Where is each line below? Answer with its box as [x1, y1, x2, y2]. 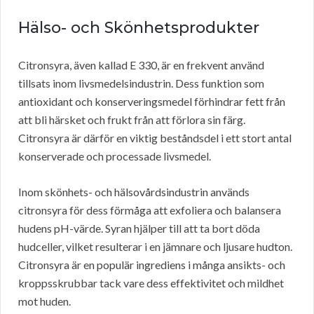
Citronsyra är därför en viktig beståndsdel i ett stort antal [18, 131, 292, 145]
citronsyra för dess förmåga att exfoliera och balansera [18, 203, 281, 217]
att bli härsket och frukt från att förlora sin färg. [18, 113, 245, 127]
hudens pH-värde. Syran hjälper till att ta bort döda [18, 221, 260, 235]
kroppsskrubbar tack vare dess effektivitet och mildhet [18, 276, 284, 290]
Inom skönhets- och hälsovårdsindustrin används [18, 185, 250, 199]
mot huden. [18, 294, 71, 308]
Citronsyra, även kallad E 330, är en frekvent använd [18, 58, 264, 72]
